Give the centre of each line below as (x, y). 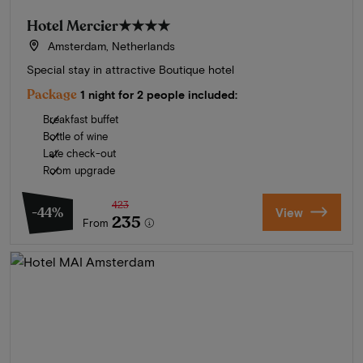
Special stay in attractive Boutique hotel (130, 69)
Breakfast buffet (81, 119)
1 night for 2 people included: (159, 94)
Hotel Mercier (73, 26)
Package (52, 94)
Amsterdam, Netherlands (109, 45)
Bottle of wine (75, 136)
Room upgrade (79, 170)
